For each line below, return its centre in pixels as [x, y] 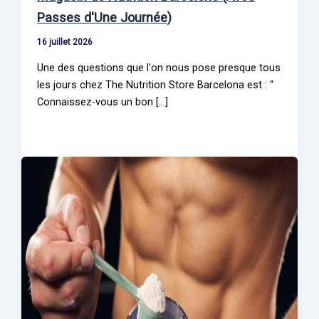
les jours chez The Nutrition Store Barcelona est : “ [156, 84]
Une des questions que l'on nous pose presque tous [159, 67]
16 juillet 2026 [65, 42]
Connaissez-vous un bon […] [103, 101]
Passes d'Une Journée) [105, 18]
